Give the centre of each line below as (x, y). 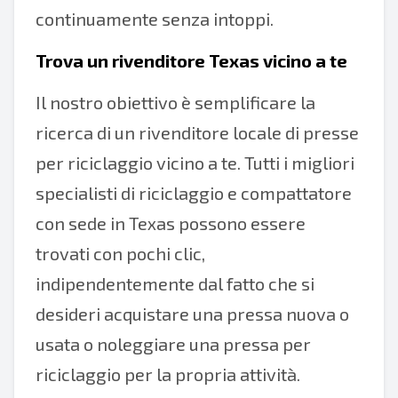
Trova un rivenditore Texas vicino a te (191, 60)
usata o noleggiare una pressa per (173, 344)
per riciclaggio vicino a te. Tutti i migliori (195, 163)
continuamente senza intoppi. (155, 19)
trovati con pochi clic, (120, 253)
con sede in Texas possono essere (171, 223)
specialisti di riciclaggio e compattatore (194, 193)
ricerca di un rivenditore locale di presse (197, 132)
